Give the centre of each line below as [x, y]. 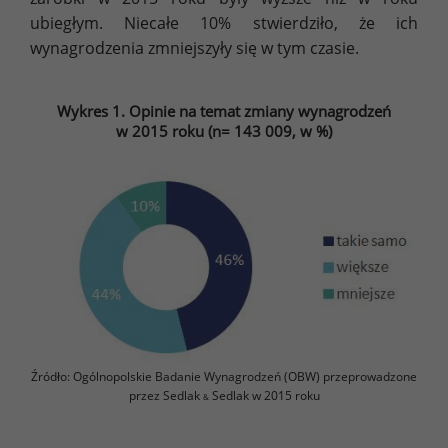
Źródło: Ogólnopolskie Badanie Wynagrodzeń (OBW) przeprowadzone [224, 377]
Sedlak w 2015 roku [264, 396]
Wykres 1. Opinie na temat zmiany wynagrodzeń [224, 110]
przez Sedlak [165, 396]
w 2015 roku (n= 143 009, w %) [224, 130]
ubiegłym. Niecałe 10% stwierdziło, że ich [224, 22]
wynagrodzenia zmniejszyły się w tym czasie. [194, 47]
